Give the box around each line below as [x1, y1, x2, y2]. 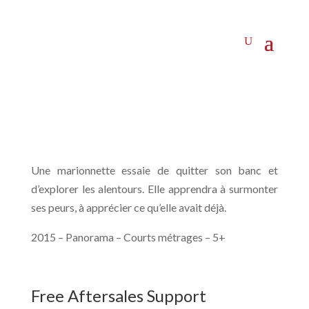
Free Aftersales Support [30, 286, 206, 306]
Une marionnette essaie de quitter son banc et [30, 163, 279, 177]
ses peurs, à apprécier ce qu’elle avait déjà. [30, 201, 226, 214]
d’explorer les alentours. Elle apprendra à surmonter [30, 182, 279, 195]
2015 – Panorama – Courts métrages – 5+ [30, 230, 226, 243]
